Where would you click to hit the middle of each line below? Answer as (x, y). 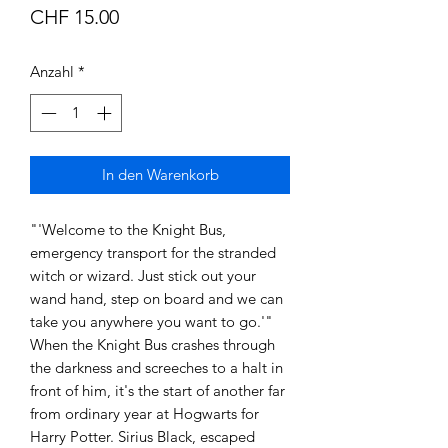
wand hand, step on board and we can (156, 299)
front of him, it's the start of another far (157, 391)
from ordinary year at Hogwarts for (144, 414)
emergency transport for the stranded (153, 253)
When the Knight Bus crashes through (152, 345)
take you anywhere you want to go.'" (153, 322)
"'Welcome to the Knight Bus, (128, 230)
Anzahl (52, 71)
